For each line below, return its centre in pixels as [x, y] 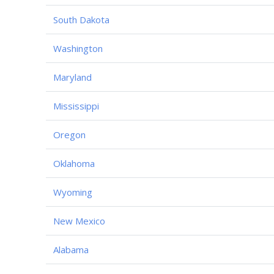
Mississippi [76, 106]
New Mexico [79, 220]
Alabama [71, 249]
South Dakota [81, 19]
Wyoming [73, 192]
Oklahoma [74, 163]
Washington [78, 48]
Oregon [69, 134]
